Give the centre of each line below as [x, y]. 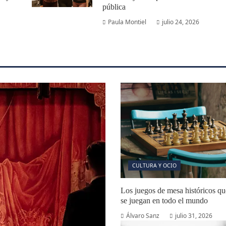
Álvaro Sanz [143, 216]
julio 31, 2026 [194, 216]
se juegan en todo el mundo [164, 201]
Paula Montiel [127, 22]
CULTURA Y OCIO [154, 165]
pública [114, 7]
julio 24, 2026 [180, 22]
